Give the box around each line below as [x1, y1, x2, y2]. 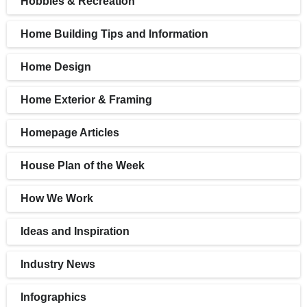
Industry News [21, 258, 95, 271]
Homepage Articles [21, 127, 119, 139]
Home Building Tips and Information [21, 28, 208, 40]
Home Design [21, 61, 91, 73]
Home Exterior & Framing [21, 94, 152, 106]
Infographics [21, 291, 86, 304]
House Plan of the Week [21, 160, 145, 172]
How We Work [21, 193, 93, 205]
